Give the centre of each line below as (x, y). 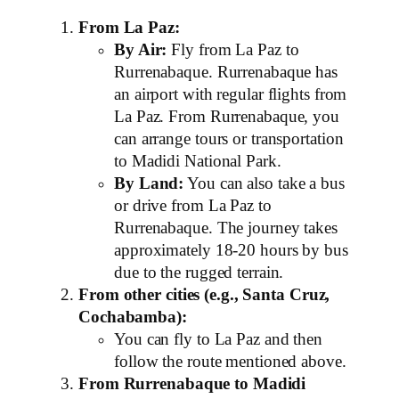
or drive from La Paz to (193, 206)
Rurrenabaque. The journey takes (226, 228)
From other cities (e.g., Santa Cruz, (204, 295)
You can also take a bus (264, 184)
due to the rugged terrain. (199, 273)
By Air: (141, 50)
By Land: (149, 184)
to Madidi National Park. (198, 162)
